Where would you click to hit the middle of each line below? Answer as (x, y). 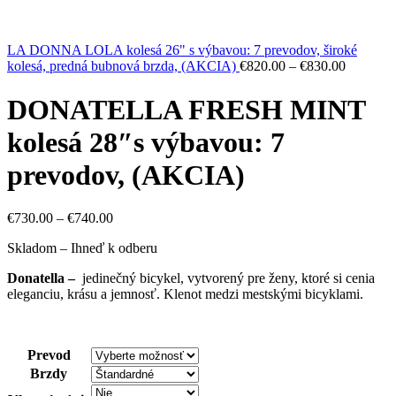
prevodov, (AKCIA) (126, 175)
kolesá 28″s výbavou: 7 (146, 142)
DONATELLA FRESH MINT (186, 109)
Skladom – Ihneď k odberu (82, 247)
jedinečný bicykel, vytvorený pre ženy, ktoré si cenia (225, 278)
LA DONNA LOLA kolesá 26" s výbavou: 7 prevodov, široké (182, 50)
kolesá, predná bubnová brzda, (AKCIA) (123, 66)
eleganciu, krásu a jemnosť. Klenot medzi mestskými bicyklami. (185, 293)
